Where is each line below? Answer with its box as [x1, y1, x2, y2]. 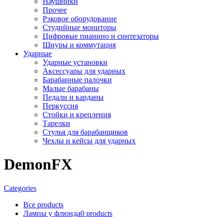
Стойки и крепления [43, 110, 111, 119]
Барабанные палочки [43, 75, 112, 84]
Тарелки [43, 119, 70, 127]
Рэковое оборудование [43, 14, 117, 23]
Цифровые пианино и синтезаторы [43, 31, 159, 40]
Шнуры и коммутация [43, 40, 116, 49]
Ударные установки [43, 58, 108, 66]
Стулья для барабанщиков [43, 127, 128, 136]
